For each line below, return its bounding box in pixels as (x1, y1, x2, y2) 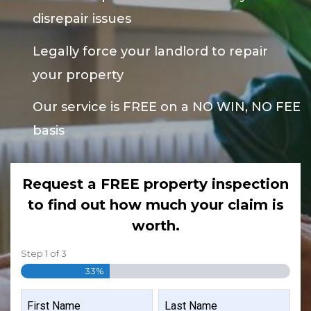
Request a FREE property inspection (22, 176, 289, 193)
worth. (131, 217, 180, 235)
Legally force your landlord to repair (33, 43, 268, 59)
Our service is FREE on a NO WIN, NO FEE (33, 99, 301, 115)
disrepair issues (33, 10, 131, 26)
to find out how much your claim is (27, 196, 284, 214)
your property (33, 67, 124, 83)
